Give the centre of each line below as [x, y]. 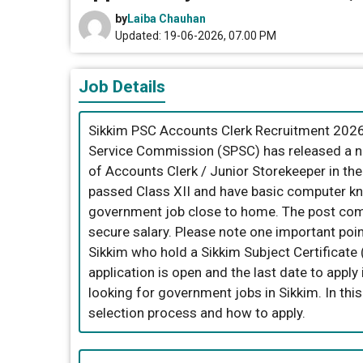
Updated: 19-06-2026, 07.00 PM [196, 36]
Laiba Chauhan [167, 19]
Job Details [122, 87]
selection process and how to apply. [197, 313]
